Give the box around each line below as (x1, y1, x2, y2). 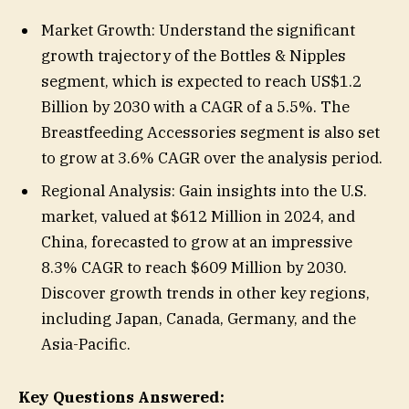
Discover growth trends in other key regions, (41, 282, 370, 303)
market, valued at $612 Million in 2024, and (41, 205, 355, 226)
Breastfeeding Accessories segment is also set (41, 122, 380, 143)
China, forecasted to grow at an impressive (41, 231, 352, 252)
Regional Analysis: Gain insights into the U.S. (41, 180, 367, 201)
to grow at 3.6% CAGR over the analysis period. (41, 148, 383, 169)
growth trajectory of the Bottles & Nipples (41, 46, 346, 67)
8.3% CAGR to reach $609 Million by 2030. (41, 257, 347, 278)
